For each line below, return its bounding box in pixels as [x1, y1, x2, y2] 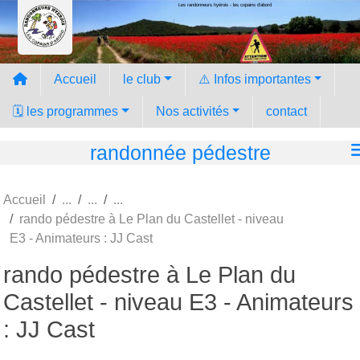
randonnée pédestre [89, 141, 271, 164]
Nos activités [155, 104, 229, 118]
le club [123, 72, 161, 86]
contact [266, 104, 308, 118]
